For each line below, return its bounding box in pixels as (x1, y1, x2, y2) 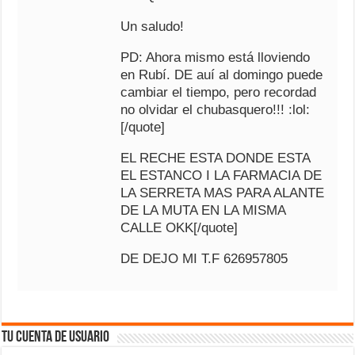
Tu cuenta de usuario (2, 330, 110, 345)
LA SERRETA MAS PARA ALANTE (120, 185, 325, 200)
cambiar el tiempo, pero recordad (120, 85, 317, 100)
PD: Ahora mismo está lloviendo (120, 50, 311, 65)
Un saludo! (120, 19, 185, 34)
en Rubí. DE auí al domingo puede (120, 67, 323, 82)
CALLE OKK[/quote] (120, 220, 239, 235)
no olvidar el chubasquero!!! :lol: (120, 102, 311, 117)
